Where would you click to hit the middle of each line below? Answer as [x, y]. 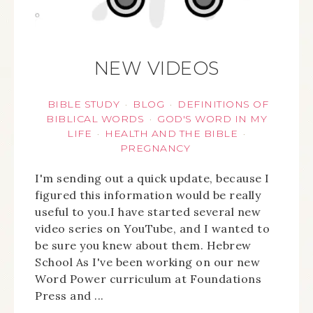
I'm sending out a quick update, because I [152, 178]
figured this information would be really [148, 195]
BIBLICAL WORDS [95, 119]
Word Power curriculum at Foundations [148, 279]
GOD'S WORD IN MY [212, 119]
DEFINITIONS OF [223, 104]
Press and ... [70, 296]
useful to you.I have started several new [148, 212]
